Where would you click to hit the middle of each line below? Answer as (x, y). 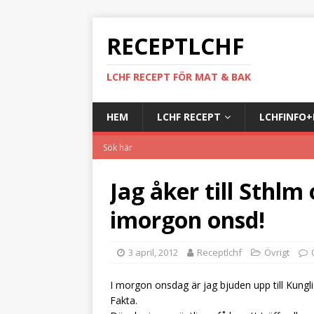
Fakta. (124, 300)
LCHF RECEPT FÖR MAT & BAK (179, 77)
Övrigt (277, 252)
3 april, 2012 (153, 252)
